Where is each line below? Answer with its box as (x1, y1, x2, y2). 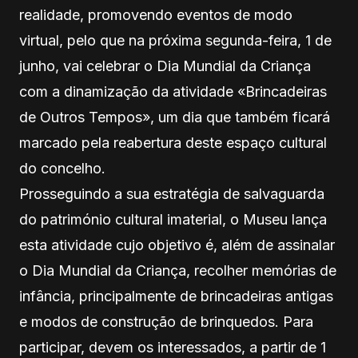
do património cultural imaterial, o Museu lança (19, 210, 327, 228)
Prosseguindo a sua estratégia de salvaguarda (19, 185, 324, 202)
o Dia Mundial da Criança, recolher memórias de (19, 261, 336, 279)
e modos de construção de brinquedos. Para (19, 312, 313, 330)
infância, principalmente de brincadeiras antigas (19, 287, 333, 304)
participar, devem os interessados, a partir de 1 (19, 338, 326, 356)
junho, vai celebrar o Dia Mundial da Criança (19, 57, 311, 74)
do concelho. (19, 159, 105, 177)
